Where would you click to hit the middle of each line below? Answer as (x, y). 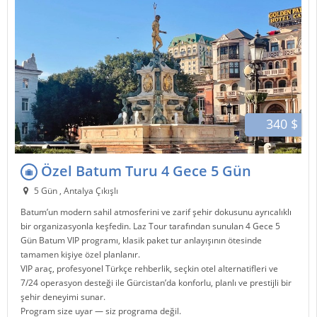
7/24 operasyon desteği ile (74, 283)
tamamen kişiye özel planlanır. (81, 255)
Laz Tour (150, 226)
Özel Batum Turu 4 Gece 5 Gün (145, 171)
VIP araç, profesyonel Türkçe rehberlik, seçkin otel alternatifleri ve (150, 269)
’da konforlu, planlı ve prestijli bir (229, 283)
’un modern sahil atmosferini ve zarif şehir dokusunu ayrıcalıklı (169, 212)
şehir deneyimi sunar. (63, 297)
